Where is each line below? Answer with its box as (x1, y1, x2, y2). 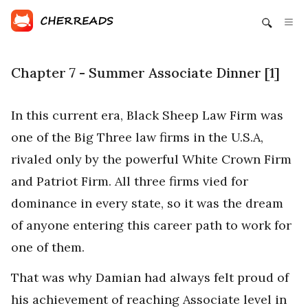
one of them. (11, 239, 85, 255)
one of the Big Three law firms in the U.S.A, (11, 129, 263, 145)
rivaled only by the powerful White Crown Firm (11, 151, 291, 167)
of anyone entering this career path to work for (11, 217, 291, 233)
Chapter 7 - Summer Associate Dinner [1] (11, 64, 280, 81)
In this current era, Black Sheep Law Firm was (11, 107, 283, 123)
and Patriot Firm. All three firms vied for (11, 173, 248, 189)
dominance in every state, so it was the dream (11, 195, 283, 211)
